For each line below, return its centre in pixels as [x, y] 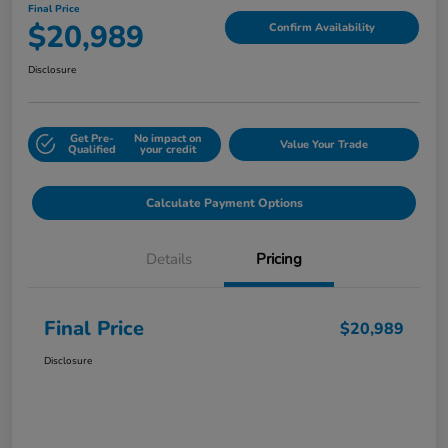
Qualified [91, 150]
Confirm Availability [322, 28]
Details [169, 258]
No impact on [168, 139]
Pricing [279, 258]
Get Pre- [91, 139]
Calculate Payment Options [224, 202]
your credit [168, 150]
